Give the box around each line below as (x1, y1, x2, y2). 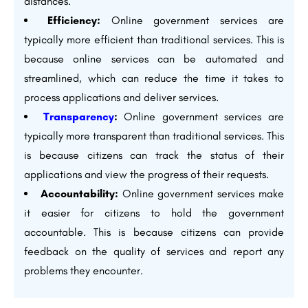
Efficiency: (47, 14, 100, 27)
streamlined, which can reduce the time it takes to (24, 71, 284, 85)
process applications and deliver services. (24, 91, 219, 104)
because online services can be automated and (24, 52, 284, 66)
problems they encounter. (24, 264, 143, 278)
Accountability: (40, 187, 118, 201)
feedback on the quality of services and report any (24, 245, 284, 258)
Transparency (43, 110, 114, 124)
